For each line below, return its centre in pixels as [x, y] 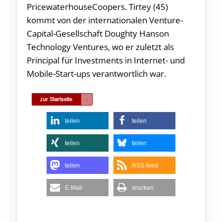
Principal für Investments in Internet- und [106, 60]
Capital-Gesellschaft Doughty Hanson [98, 33]
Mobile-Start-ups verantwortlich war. [96, 73]
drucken [143, 188]
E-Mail [74, 188]
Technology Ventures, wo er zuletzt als [100, 47]
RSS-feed [145, 165]
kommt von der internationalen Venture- [105, 20]
